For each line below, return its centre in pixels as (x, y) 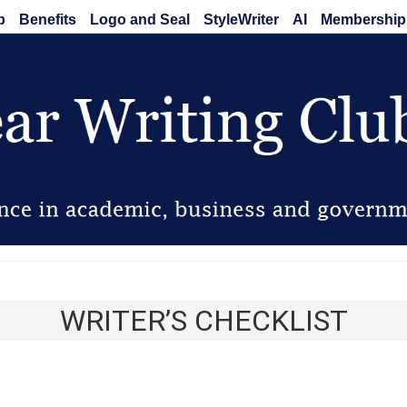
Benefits (47, 20)
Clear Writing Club (203, 282)
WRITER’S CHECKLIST (203, 321)
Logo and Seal (139, 20)
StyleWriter (241, 20)
